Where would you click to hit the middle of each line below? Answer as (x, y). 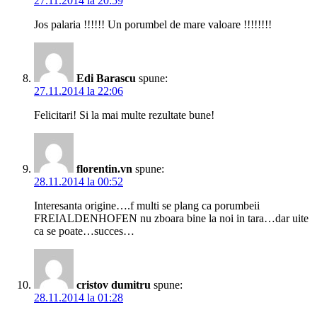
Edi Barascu (106, 79)
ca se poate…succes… (84, 231)
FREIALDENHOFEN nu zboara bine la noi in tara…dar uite (171, 219)
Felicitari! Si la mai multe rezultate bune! (124, 115)
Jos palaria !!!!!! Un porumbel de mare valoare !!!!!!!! (153, 25)
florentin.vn (104, 169)
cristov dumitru (114, 285)
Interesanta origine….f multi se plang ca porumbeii (147, 206)
